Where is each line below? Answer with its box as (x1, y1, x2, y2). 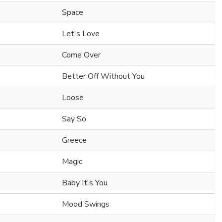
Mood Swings (62, 199, 110, 210)
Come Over (62, 50, 101, 61)
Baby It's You (62, 177, 108, 189)
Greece (62, 135, 87, 146)
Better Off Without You (62, 71, 145, 82)
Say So (62, 113, 86, 125)
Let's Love (62, 28, 100, 40)
